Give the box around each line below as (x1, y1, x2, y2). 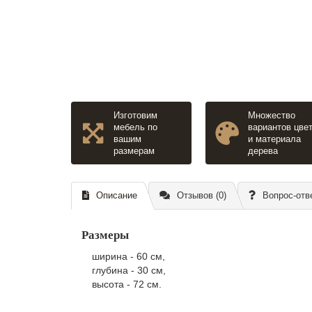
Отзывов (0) (177, 190, 226, 201)
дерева (248, 146, 279, 157)
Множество (248, 110, 296, 121)
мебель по (114, 122, 157, 133)
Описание (96, 190, 137, 201)
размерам (114, 146, 155, 157)
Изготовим (114, 110, 157, 121)
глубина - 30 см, (92, 265, 166, 276)
